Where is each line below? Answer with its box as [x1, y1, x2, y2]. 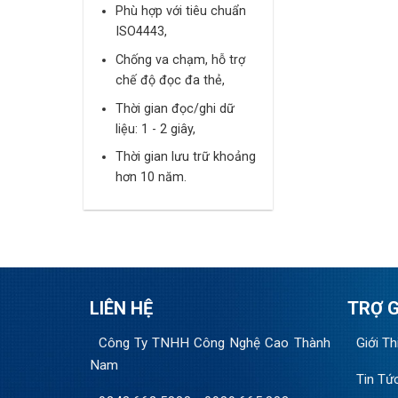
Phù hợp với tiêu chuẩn [115, 4, 247, 20]
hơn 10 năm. [115, 170, 187, 186]
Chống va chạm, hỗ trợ [115, 52, 246, 68]
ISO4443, [115, 24, 168, 40]
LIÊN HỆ [89, 298, 153, 320]
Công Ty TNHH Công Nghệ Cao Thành [98, 335, 330, 352]
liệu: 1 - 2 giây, [115, 121, 196, 137]
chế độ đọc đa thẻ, [115, 73, 226, 89]
